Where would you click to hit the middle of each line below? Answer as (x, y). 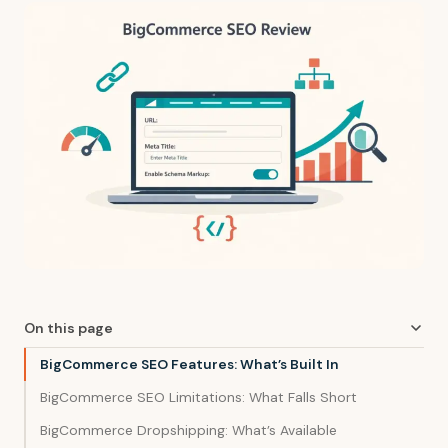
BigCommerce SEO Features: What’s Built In (189, 363)
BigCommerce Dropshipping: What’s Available (188, 429)
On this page (68, 327)
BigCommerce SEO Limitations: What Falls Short (198, 396)
